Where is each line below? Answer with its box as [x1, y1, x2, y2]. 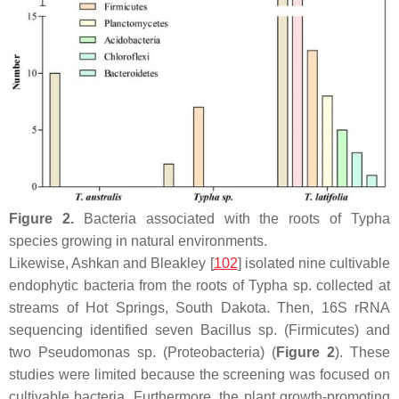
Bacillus [200, 322, 251, 338]
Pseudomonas [38, 344, 130, 360]
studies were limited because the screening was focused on [9, 366, 390, 382]
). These [335, 344, 390, 360]
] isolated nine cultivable [237, 255, 391, 271]
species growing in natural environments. [9, 232, 267, 248]
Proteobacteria [167, 344, 260, 360]
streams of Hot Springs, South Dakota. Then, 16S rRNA [9, 299, 390, 315]
